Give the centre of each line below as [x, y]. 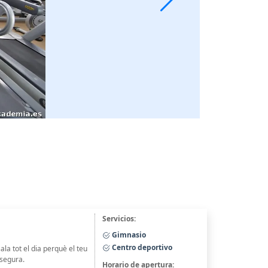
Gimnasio [128, 234]
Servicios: [119, 218]
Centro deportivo [141, 248]
